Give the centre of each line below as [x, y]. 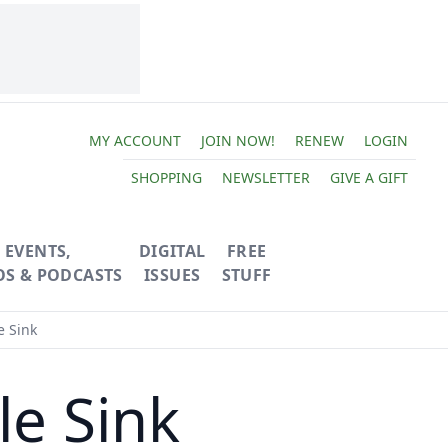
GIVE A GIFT [368, 177]
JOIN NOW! [237, 140]
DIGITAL [172, 251]
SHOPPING [166, 177]
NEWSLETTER [265, 177]
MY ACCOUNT [134, 140]
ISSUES [172, 275]
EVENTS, [38, 251]
